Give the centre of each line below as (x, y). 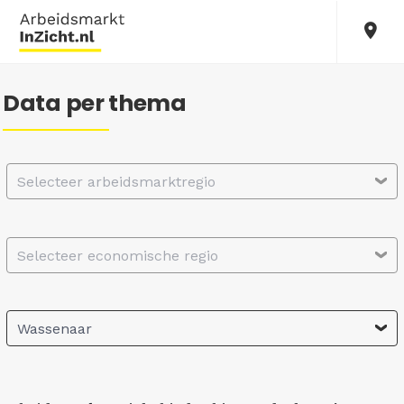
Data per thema (95, 103)
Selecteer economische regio (118, 255)
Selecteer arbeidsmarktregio (116, 182)
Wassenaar (55, 329)
